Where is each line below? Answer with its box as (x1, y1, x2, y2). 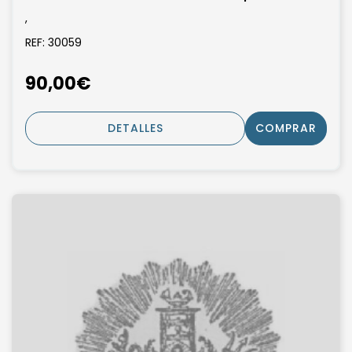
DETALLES (107, 119, 163, 136)
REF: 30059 (25, 35, 82, 51)
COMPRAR (255, 119, 317, 136)
